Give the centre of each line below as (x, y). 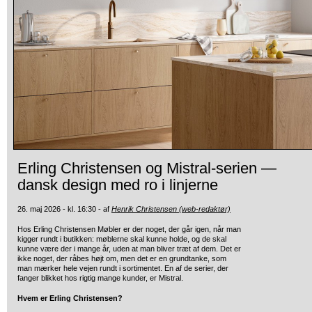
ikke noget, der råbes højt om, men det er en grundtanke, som (122, 258)
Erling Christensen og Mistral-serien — (147, 168)
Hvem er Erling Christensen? (70, 298)
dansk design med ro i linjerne (118, 185)
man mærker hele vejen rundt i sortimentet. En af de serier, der (123, 268)
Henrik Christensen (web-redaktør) (171, 209)
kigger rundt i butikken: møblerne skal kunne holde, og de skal (122, 239)
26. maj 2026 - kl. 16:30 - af (64, 209)
